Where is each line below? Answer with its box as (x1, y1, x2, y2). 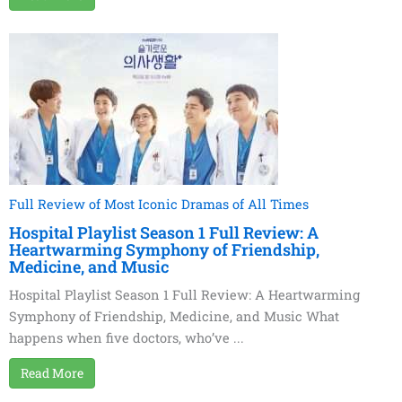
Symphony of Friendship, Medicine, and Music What (9, 308, 339, 326)
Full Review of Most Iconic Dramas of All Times (9, 196, 309, 214)
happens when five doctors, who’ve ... (9, 329, 244, 347)
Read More (21, 364, 83, 382)
